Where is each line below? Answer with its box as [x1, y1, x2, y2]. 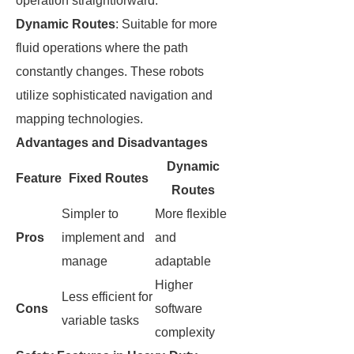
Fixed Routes [68, 171, 149, 185]
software [155, 302, 202, 315]
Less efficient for [62, 290, 153, 303]
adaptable [155, 254, 211, 268]
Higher [155, 278, 193, 292]
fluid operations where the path [16, 41, 188, 55]
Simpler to [62, 207, 119, 220]
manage [62, 254, 107, 268]
